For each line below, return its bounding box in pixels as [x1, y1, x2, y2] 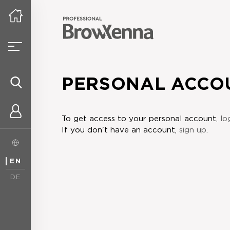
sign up [179, 127, 206, 134]
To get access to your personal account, [62, 116, 220, 123]
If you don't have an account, [62, 127, 179, 134]
